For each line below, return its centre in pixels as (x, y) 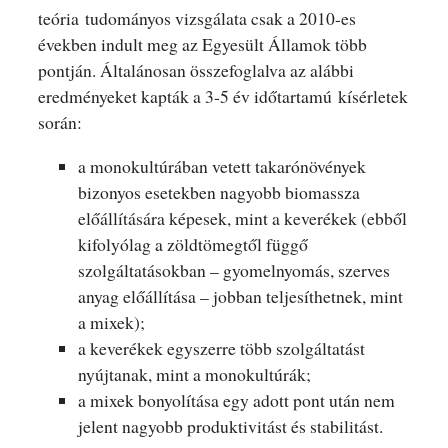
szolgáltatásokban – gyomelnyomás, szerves (233, 270)
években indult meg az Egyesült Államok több (202, 44)
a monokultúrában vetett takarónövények (221, 166)
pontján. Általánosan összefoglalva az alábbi (195, 70)
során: (59, 122)
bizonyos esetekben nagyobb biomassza (218, 192)
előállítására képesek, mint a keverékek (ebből (242, 218)
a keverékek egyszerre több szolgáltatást (221, 348)
